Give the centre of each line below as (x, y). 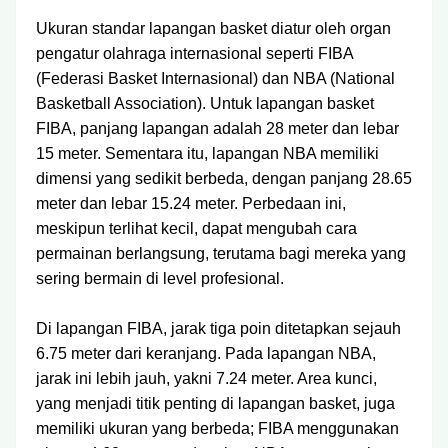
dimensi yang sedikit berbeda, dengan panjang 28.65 (224, 178)
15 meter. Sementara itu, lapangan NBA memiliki (207, 153)
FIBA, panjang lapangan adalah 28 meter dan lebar (217, 128)
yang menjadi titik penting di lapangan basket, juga (215, 403)
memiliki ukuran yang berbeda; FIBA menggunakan (217, 428)
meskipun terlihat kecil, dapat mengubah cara (196, 228)
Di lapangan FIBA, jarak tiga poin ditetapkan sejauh (218, 328)
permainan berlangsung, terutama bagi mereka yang (221, 253)
